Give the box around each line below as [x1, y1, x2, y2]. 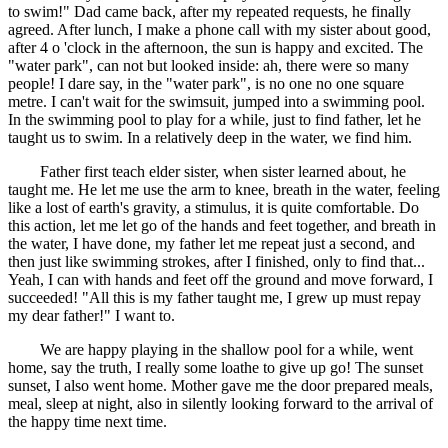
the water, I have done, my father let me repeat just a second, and [8, 235, 415, 253]
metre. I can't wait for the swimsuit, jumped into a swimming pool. [8, 93, 425, 111]
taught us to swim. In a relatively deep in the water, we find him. [8, 129, 412, 147]
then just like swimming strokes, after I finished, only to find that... [8, 253, 425, 271]
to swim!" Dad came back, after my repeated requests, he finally [8, 3, 411, 21]
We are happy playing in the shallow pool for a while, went [8, 341, 413, 359]
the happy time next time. [8, 413, 167, 431]
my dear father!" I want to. [8, 307, 175, 325]
